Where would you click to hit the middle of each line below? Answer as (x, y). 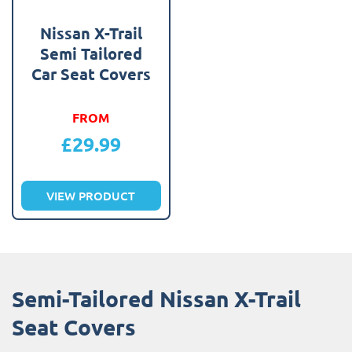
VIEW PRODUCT (91, 195)
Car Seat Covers (91, 73)
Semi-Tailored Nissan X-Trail (156, 298)
